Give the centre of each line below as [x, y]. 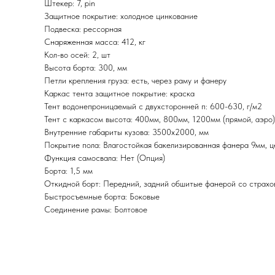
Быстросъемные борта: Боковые [102, 197]
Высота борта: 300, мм [86, 68]
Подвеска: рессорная [83, 29]
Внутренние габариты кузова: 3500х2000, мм [126, 132]
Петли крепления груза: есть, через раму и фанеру [135, 81]
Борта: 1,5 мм [68, 171]
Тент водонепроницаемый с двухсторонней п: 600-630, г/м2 [153, 107]
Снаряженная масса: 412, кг [95, 42]
